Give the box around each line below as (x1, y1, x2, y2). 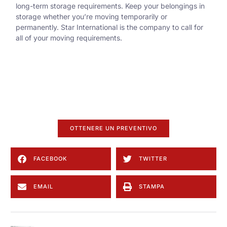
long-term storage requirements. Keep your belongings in (16, 2, 205, 11)
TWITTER (139, 155, 167, 162)
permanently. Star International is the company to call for (16, 23, 203, 32)
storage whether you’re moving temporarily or (16, 12, 167, 21)
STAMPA (139, 182, 165, 190)
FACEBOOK (33, 155, 67, 162)
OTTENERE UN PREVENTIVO (70, 124, 157, 132)
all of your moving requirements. (16, 33, 122, 43)
